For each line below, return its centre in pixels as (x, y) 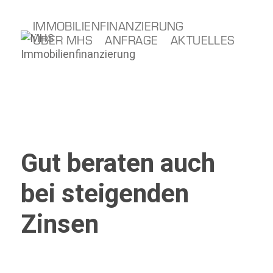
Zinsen (59, 224)
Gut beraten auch (118, 163)
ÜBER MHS (63, 39)
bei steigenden (105, 193)
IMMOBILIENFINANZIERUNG (108, 25)
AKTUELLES (203, 39)
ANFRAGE (132, 39)
